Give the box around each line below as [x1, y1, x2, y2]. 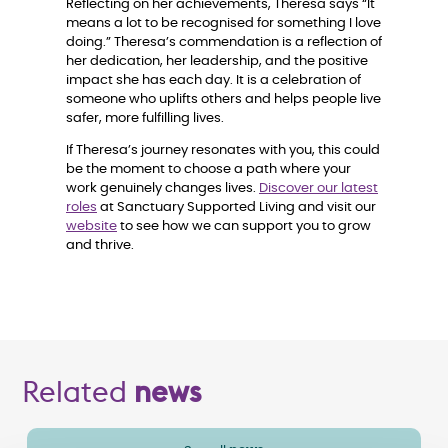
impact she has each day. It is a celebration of [66, 74, 361, 88]
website [66, 219, 117, 233]
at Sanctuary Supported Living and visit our [97, 200, 376, 214]
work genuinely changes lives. [66, 181, 259, 195]
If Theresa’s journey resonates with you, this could [66, 143, 380, 157]
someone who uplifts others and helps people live [66, 93, 381, 107]
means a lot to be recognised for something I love [66, 17, 381, 31]
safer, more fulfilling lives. [66, 112, 227, 126]
